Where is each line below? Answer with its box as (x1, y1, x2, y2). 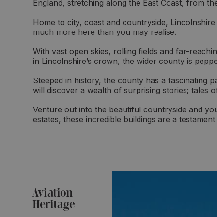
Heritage (32, 200, 75, 211)
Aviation (32, 188, 73, 199)
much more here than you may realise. (33, 27, 176, 37)
